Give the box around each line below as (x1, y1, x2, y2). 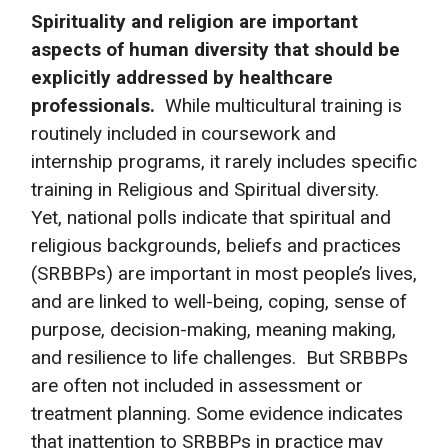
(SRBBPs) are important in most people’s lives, (31, 262, 417, 286)
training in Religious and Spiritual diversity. (31, 178, 384, 202)
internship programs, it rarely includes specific (31, 150, 417, 174)
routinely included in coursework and (31, 122, 336, 146)
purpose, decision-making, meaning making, (31, 318, 396, 342)
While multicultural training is (155, 94, 402, 118)
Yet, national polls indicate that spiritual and (31, 206, 391, 230)
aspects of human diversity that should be (31, 38, 400, 62)
